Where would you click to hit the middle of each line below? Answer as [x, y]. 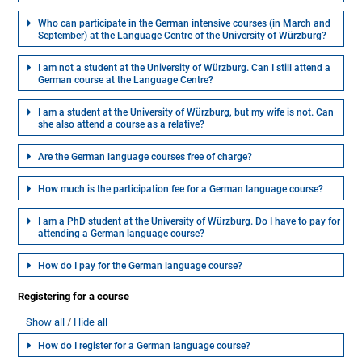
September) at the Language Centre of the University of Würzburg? [183, 36]
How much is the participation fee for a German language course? [181, 189]
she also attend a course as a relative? [122, 125]
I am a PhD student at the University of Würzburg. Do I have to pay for [189, 222]
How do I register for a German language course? [145, 346]
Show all [46, 322]
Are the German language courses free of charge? [145, 157]
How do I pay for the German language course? [141, 266]
